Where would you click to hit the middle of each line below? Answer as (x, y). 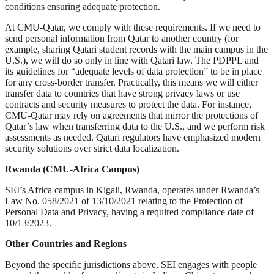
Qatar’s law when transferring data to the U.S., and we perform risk (135, 127)
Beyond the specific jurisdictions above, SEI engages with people (131, 265)
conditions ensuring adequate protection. (83, 7)
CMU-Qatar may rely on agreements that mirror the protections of (131, 116)
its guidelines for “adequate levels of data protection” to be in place (133, 72)
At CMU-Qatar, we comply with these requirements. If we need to (133, 28)
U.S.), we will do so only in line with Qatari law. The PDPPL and (132, 61)
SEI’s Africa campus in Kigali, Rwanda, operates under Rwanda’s (132, 190)
